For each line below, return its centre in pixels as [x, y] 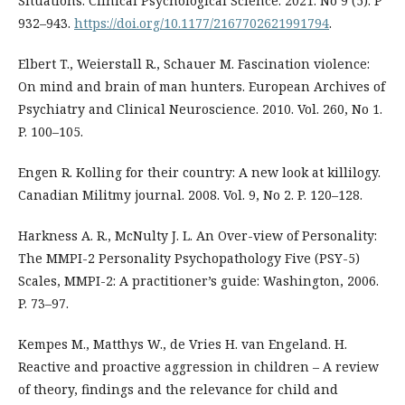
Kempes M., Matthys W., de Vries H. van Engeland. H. [183, 344]
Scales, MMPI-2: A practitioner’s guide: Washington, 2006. [198, 280]
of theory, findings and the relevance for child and [178, 389]
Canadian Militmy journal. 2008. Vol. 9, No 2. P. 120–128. [190, 194]
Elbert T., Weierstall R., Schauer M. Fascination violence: [194, 63]
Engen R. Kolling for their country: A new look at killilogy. [199, 172]
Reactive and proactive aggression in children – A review [198, 366]
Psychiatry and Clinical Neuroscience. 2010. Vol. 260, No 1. [200, 108]
